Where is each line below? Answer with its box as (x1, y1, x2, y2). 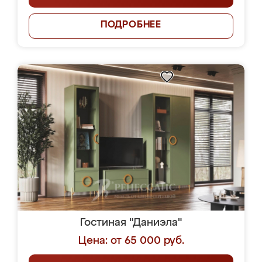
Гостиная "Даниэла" (80, 218, 182, 228)
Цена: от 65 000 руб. (78, 236, 184, 246)
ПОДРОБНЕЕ (100, 20, 162, 30)
